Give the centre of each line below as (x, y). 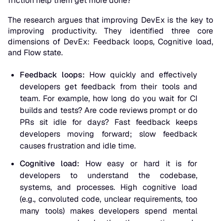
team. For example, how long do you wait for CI (109, 99)
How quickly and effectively (141, 75)
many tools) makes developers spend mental (109, 211)
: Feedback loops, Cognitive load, (150, 42)
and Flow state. (36, 53)
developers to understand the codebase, (109, 176)
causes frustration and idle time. (78, 146)
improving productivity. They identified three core (110, 31)
